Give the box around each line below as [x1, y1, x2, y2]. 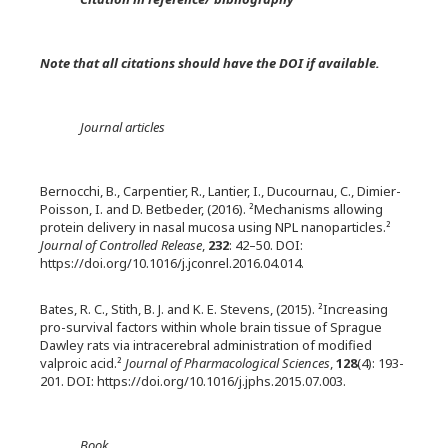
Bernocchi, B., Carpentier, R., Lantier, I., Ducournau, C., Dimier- [40, 182, 401, 200]
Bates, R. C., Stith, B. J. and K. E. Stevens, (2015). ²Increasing [40, 300, 388, 318]
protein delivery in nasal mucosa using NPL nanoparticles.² [40, 218, 391, 236]
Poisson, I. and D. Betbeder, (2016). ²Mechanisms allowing [40, 200, 383, 218]
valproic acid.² [40, 354, 125, 372]
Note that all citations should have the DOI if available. [40, 54, 380, 72]
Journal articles [80, 118, 165, 136]
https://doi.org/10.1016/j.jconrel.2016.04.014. [40, 254, 304, 272]
